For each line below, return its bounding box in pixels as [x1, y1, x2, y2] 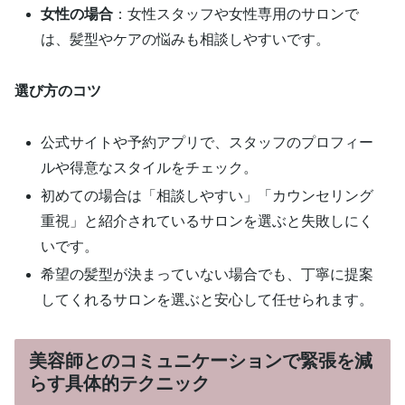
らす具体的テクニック [29, 373, 210, 394]
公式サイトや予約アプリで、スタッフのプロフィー [41, 134, 374, 150]
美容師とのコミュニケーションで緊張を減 [29, 351, 372, 372]
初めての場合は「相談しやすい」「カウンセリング [41, 188, 374, 204]
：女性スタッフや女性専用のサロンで [113, 6, 360, 23]
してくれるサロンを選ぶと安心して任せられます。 [41, 292, 374, 308]
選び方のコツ [14, 83, 101, 99]
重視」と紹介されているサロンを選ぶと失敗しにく [41, 213, 374, 230]
